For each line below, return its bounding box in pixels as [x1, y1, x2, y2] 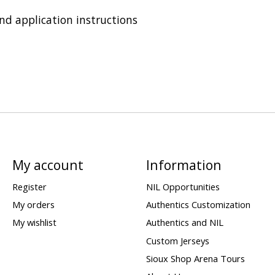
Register [12, 180, 47, 193]
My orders [12, 198, 55, 211]
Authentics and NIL [145, 216, 223, 229]
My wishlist [12, 216, 56, 229]
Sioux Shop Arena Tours [145, 252, 245, 265]
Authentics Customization [145, 198, 250, 211]
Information [145, 155, 222, 174]
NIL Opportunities [145, 180, 220, 193]
